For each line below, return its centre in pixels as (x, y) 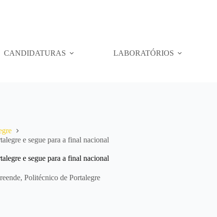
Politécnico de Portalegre (62, 178)
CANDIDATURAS (35, 53)
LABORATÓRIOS (143, 53)
